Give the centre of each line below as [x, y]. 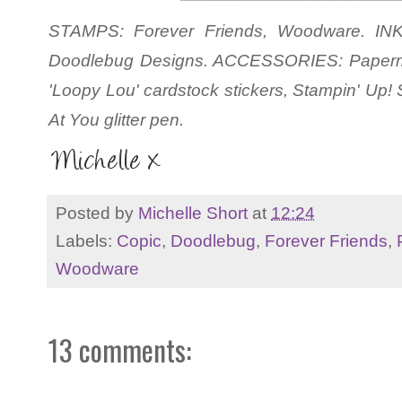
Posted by [97, 212]
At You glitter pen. [116, 120]
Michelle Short [193, 212]
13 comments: [120, 349]
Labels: [86, 240]
